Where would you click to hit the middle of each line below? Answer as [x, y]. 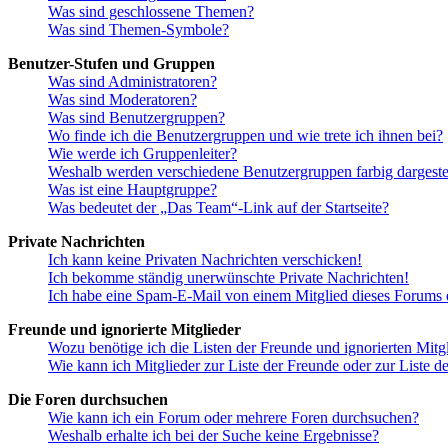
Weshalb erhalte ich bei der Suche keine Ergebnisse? [213, 435]
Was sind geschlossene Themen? [151, 11]
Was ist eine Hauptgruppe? [132, 189]
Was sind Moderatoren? [122, 99]
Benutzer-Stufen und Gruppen [111, 63]
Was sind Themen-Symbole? [138, 29]
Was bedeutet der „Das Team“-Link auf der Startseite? [218, 207]
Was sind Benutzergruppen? [136, 117]
